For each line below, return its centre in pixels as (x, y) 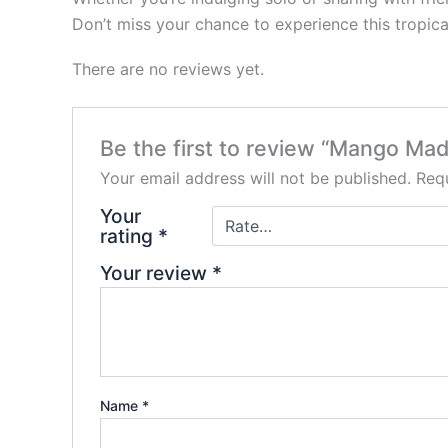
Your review (155, 273)
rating (128, 236)
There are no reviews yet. (168, 68)
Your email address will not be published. (255, 178)
